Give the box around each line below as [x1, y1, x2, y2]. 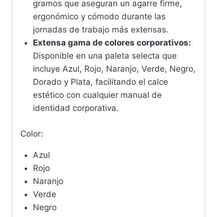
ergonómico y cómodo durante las [32, 12, 166, 22]
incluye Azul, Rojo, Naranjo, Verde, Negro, [32, 64, 196, 74]
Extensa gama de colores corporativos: [32, 38, 191, 48]
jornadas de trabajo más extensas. [32, 25, 169, 35]
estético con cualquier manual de [32, 90, 162, 100]
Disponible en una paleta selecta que [32, 51, 177, 61]
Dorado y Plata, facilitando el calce [32, 77, 168, 87]
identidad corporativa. [32, 103, 119, 113]
